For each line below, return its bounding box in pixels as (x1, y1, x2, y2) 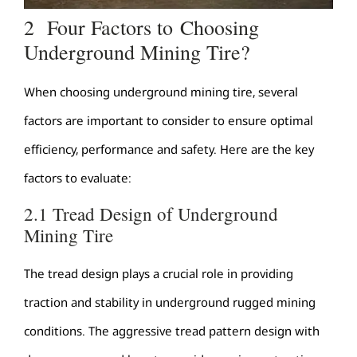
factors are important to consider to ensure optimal (24, 112, 313, 128)
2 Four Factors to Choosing (24, 13, 259, 41)
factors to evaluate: (24, 169, 131, 186)
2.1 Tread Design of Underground (24, 202, 278, 226)
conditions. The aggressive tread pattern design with (24, 323, 320, 339)
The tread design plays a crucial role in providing (24, 265, 293, 282)
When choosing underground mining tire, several (24, 83, 298, 100)
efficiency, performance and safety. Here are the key (24, 140, 314, 157)
